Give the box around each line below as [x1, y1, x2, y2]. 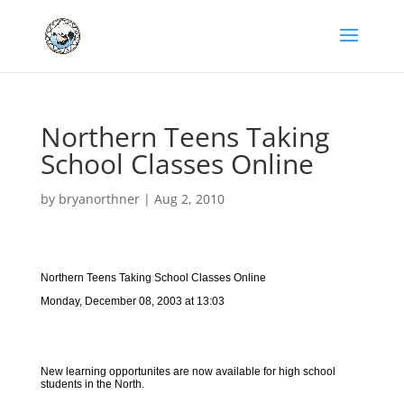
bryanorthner [58, 190, 140, 207]
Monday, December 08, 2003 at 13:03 [40, 295, 225, 308]
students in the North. [40, 378, 144, 390]
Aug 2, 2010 [153, 190, 225, 207]
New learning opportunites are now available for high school [40, 365, 335, 378]
